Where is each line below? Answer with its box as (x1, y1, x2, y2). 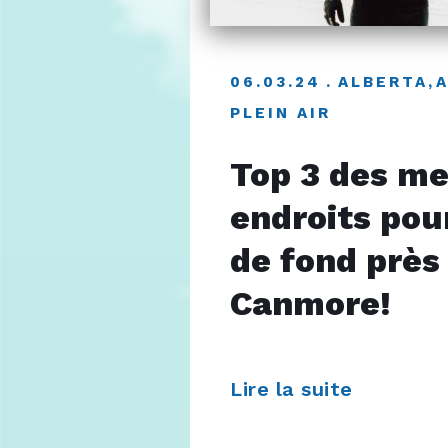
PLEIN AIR (230, 104, 331, 123)
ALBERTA (338, 73, 428, 92)
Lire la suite (230, 376, 359, 401)
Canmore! (230, 284, 391, 324)
